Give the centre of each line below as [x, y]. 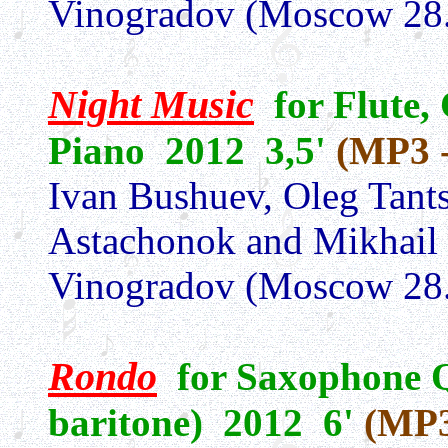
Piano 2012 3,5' [192, 150]
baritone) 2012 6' [206, 422]
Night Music [151, 104]
